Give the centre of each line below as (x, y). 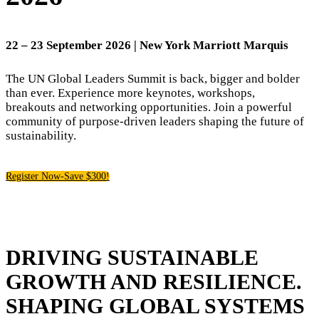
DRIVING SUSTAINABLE (132, 257)
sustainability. (41, 136)
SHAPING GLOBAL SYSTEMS (155, 305)
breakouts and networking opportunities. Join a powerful (149, 107)
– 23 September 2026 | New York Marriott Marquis (155, 45)
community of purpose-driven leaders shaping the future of (155, 121)
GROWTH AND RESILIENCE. (154, 281)
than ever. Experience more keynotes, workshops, (130, 93)
